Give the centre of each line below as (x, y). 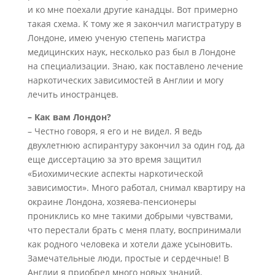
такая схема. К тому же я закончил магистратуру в (134, 24)
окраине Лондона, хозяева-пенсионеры (112, 202)
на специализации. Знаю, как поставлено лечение (135, 66)
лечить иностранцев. (74, 94)
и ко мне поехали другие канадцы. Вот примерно (132, 10)
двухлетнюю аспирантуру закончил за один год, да (136, 145)
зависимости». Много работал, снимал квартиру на (136, 188)
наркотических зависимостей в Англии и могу (125, 80)
